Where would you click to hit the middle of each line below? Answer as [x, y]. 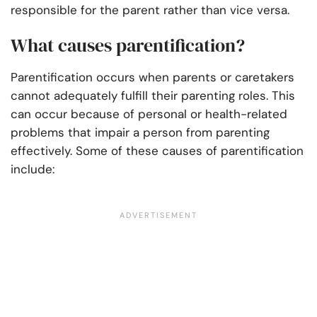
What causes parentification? [130, 46]
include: [34, 169]
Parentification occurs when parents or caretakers [152, 77]
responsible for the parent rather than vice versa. [152, 10]
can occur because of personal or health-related [149, 114]
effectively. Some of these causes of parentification [157, 151]
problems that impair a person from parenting [140, 133]
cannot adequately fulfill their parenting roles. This [153, 96]
